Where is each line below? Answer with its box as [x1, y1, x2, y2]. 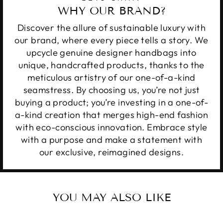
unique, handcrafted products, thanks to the [18, 59, 205, 71]
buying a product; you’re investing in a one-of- [14, 96, 209, 108]
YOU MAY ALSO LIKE [52, 191, 171, 205]
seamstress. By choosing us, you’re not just [23, 84, 200, 96]
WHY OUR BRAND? [57, 3, 166, 17]
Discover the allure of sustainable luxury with [17, 21, 206, 33]
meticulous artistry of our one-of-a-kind [27, 71, 196, 83]
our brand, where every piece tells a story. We [14, 34, 209, 46]
